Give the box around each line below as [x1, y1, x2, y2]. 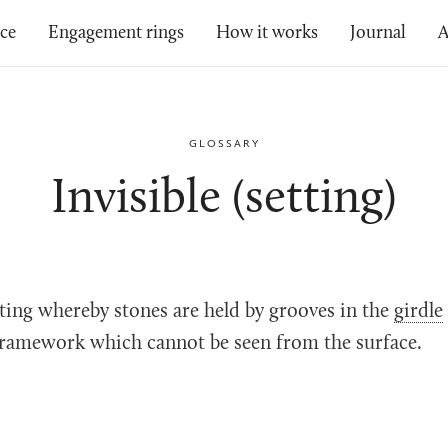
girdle [394, 302, 443, 322]
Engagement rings [48, 25, 185, 42]
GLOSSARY [188, 137, 260, 150]
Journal [350, 25, 407, 42]
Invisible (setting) [51, 176, 397, 224]
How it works [216, 25, 319, 42]
